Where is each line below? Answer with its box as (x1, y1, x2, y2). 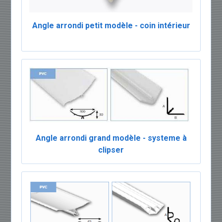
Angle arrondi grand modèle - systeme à (35, 133, 187, 143)
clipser (98, 145, 124, 155)
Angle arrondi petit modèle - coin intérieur (32, 21, 190, 31)
